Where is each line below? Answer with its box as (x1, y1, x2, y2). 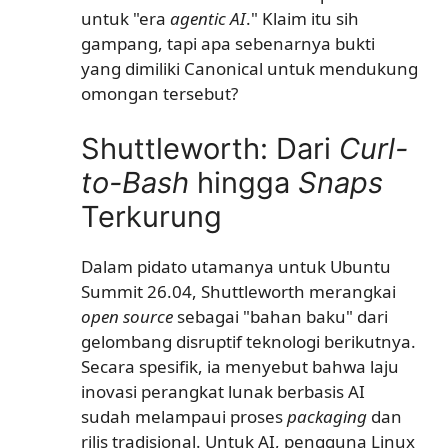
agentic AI (170, 7, 246, 30)
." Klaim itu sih (246, 7, 359, 30)
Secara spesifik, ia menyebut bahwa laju (81, 354, 399, 378)
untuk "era (81, 7, 170, 30)
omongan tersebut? (81, 82, 238, 105)
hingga (189, 164, 298, 200)
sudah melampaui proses (81, 404, 287, 428)
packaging (287, 404, 367, 428)
